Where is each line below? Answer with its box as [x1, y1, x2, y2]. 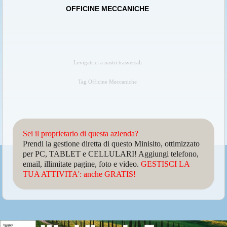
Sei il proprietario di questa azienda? [23, 129, 139, 138]
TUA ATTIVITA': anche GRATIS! [23, 170, 136, 179]
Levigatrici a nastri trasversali [73, 60, 142, 66]
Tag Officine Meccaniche [78, 79, 137, 85]
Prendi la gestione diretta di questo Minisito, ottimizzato [23, 139, 200, 148]
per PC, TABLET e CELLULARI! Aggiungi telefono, [23, 149, 199, 159]
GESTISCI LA [141, 160, 190, 169]
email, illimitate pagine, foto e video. [23, 160, 141, 169]
